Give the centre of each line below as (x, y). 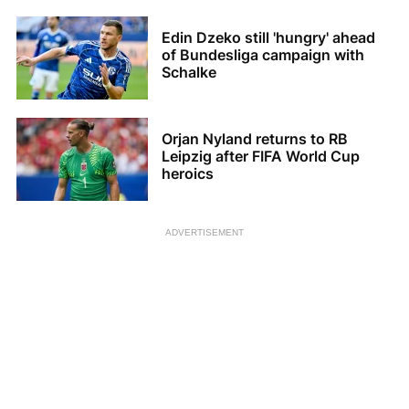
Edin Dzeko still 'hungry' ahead (268, 38)
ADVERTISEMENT (204, 232)
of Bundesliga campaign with (263, 55)
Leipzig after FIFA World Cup (261, 157)
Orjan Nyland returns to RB (255, 139)
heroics (188, 174)
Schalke (189, 73)
